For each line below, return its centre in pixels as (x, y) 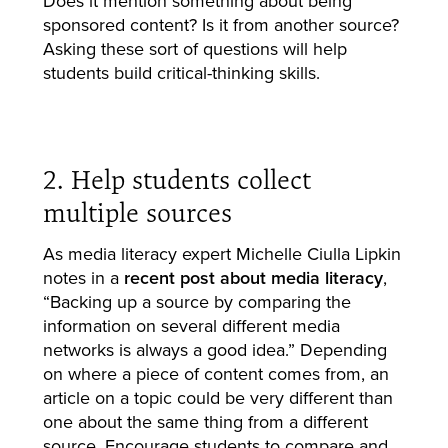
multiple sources (137, 212)
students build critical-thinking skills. (181, 72)
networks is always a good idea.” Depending (214, 350)
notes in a (83, 278)
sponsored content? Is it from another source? (220, 24)
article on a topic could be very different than (217, 398)
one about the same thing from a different (205, 422)
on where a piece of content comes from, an (215, 374)
